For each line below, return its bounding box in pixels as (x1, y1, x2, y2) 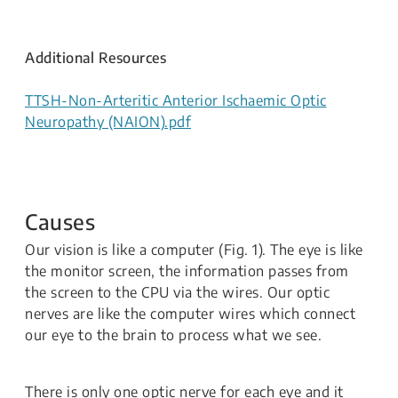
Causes (25, 208, 95, 235)
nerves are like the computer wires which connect (25, 305, 355, 322)
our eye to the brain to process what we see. (25, 326, 322, 344)
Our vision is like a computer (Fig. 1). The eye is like (25, 241, 363, 259)
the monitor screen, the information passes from (25, 262, 349, 280)
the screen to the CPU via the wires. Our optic (25, 283, 330, 301)
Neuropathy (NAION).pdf (25, 113, 191, 131)
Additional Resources (25, 49, 166, 67)
